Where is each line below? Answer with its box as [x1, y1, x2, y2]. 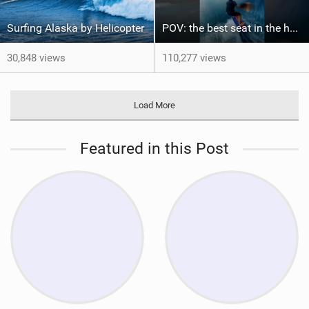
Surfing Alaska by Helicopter [7, 21, 144, 34]
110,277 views [162, 51, 226, 64]
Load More [134, 99, 175, 110]
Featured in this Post [80, 139, 229, 158]
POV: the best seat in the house [290, 21, 298, 34]
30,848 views [7, 51, 66, 64]
